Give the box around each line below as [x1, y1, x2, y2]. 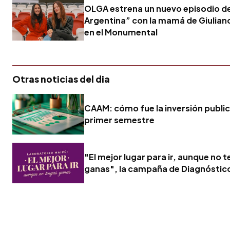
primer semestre [84, 114, 155, 126]
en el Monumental [84, 27, 158, 38]
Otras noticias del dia [12, 73, 110, 85]
